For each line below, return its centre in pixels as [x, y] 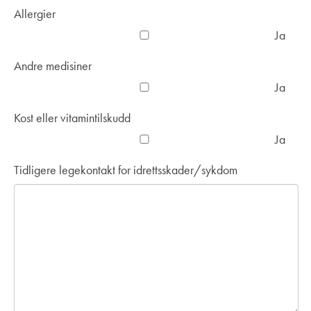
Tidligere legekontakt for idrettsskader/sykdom [126, 170]
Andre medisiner [53, 66]
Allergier [35, 14]
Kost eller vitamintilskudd [72, 118]
